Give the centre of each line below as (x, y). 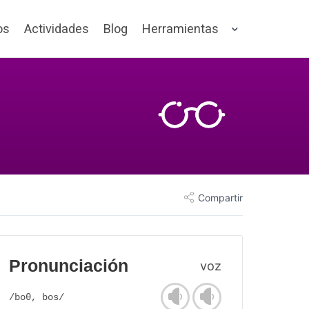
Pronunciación (69, 266)
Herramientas (180, 29)
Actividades (57, 29)
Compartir (220, 197)
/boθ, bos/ (37, 298)
